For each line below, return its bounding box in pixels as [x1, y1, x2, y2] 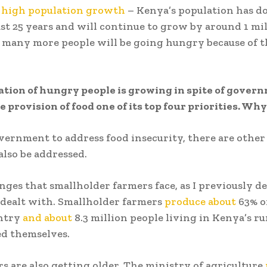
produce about [164, 194, 236, 208]
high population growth [1, 3, 125, 17]
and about [23, 210, 72, 224]
